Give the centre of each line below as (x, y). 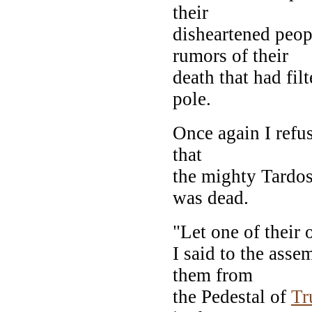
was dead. (211, 197)
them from (213, 275)
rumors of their (231, 55)
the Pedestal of (232, 296)
